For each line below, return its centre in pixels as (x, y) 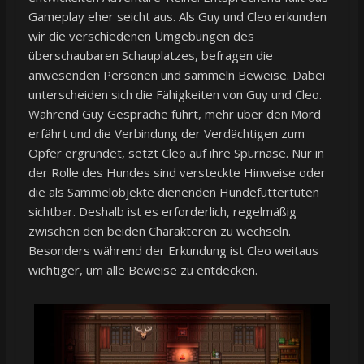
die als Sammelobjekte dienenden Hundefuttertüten (173, 192)
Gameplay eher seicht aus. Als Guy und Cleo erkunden (177, 17)
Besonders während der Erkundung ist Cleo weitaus (173, 251)
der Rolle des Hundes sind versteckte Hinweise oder (177, 173)
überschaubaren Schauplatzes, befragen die (150, 56)
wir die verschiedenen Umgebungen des (141, 36)
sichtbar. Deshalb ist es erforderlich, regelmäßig (162, 212)
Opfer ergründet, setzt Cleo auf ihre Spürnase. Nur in (176, 153)
